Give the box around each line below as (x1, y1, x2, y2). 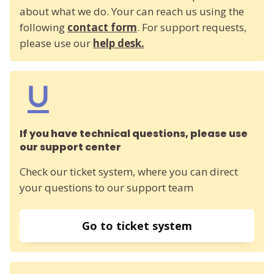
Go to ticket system (82, 218, 192, 233)
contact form (67, 20, 137, 34)
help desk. (93, 35, 144, 50)
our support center (20, 139, 121, 154)
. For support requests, (137, 20, 246, 34)
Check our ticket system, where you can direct (20, 164, 238, 179)
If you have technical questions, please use (20, 126, 248, 141)
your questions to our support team (20, 180, 193, 194)
